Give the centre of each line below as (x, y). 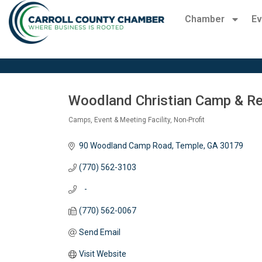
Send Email (99, 232)
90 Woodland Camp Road (125, 146)
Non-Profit (189, 120)
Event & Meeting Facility (132, 120)
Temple (189, 146)
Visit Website (102, 254)
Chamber (204, 19)
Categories (97, 130)
